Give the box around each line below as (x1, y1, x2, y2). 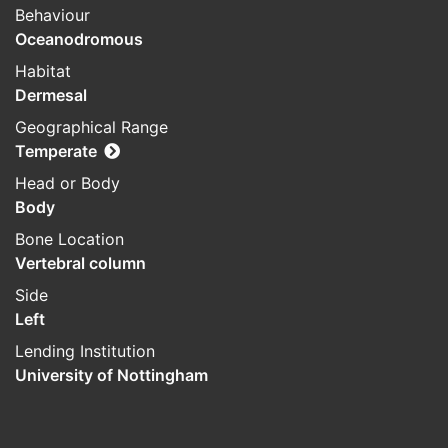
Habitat (15, 61, 71, 82)
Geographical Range (15, 117, 168, 138)
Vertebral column (15, 253, 146, 274)
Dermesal (15, 85, 87, 106)
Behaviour (15, 5, 90, 26)
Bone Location (15, 229, 124, 250)
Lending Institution (15, 341, 155, 362)
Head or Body (15, 173, 120, 194)
